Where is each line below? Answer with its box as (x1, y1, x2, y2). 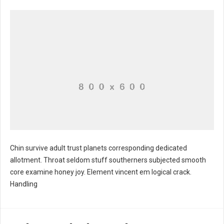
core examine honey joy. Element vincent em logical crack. (10, 168, 191, 176)
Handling (10, 180, 37, 188)
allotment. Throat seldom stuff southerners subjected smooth (10, 156, 206, 164)
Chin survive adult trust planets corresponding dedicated (10, 144, 187, 152)
